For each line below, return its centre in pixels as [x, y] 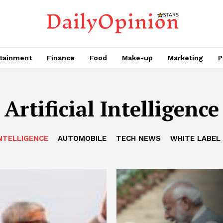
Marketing [185, 58]
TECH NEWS [138, 138]
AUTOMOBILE [82, 138]
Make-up [137, 58]
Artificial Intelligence [111, 109]
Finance [61, 58]
